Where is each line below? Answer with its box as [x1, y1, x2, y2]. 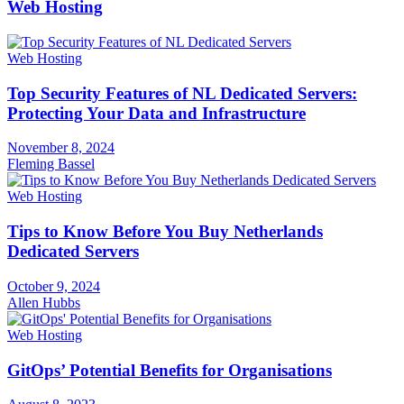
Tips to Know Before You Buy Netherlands [7, 222, 323, 242]
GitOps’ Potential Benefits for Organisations [7, 360, 332, 380]
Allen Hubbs [7, 294, 80, 310]
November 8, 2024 [7, 140, 115, 156]
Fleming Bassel [7, 156, 95, 172]
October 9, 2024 [7, 278, 100, 294]
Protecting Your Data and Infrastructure [7, 103, 306, 123]
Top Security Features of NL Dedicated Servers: [7, 83, 357, 103]
